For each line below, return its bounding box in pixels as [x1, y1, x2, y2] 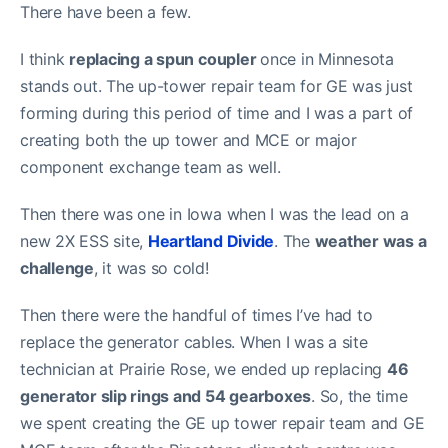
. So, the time [311, 386, 408, 406]
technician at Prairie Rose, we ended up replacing [20, 359, 388, 379]
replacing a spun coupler [69, 49, 261, 69]
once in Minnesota [260, 49, 395, 69]
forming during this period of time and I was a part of [20, 103, 414, 123]
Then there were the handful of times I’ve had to [20, 305, 373, 325]
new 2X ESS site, [20, 231, 148, 251]
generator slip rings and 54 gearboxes [20, 386, 312, 406]
